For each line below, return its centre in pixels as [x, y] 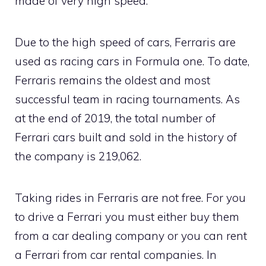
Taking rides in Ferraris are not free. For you [130, 197]
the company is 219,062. [78, 156]
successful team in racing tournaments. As [127, 99]
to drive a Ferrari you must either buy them [127, 216]
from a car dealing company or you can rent [131, 235]
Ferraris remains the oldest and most [113, 80]
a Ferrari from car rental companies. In [116, 254]
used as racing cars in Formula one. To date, [132, 61]
